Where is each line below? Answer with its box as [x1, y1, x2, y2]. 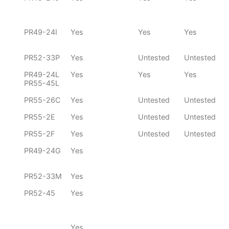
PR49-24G [24, 146, 61, 155]
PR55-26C [24, 96, 60, 105]
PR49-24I [24, 28, 57, 37]
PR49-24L [24, 70, 59, 79]
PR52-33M [24, 172, 62, 181]
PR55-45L [24, 79, 59, 88]
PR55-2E [24, 112, 55, 122]
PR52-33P [24, 53, 60, 62]
